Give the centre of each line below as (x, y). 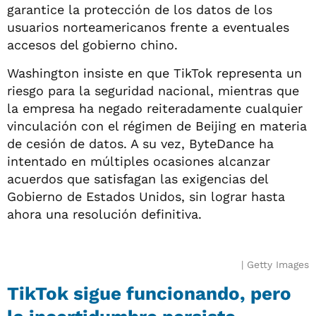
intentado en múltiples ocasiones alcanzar (139, 161)
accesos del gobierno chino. (92, 44)
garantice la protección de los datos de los (140, 9)
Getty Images (278, 264)
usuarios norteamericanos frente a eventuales (148, 27)
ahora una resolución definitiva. (104, 214)
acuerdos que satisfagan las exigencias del (138, 178)
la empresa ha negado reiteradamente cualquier (155, 108)
